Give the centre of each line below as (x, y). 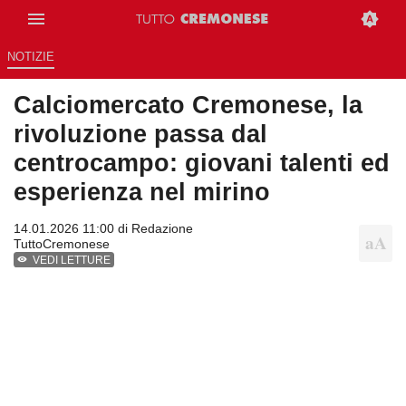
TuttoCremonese (62, 244)
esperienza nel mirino (142, 192)
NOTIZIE (30, 57)
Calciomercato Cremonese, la (188, 105)
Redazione (162, 229)
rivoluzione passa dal (140, 134)
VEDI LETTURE (72, 261)
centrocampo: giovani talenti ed (202, 163)
